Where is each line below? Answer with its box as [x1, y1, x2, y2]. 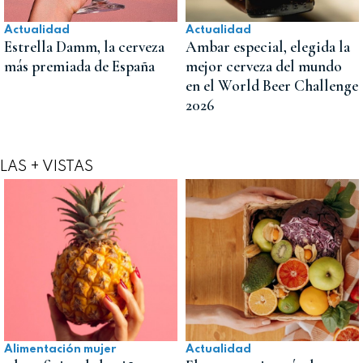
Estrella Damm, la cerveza [4, 36, 164, 57]
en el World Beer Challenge [186, 75, 358, 96]
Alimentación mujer [4, 343, 116, 355]
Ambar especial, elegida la [186, 36, 350, 57]
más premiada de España [4, 56, 155, 76]
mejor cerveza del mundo [186, 56, 342, 76]
